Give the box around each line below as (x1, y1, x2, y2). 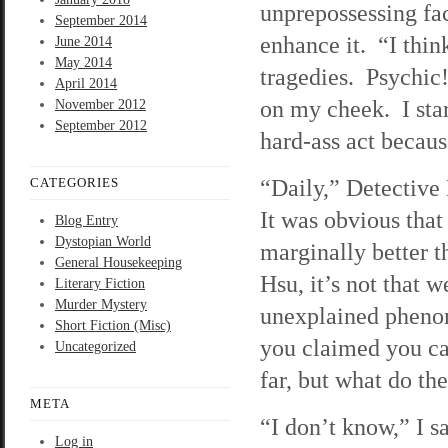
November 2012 (55, 97, 146, 112)
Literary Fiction (55, 276, 145, 291)
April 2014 (55, 76, 117, 91)
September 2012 (55, 118, 147, 133)
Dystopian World (55, 234, 151, 249)
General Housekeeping (55, 255, 182, 270)
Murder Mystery (55, 297, 147, 312)
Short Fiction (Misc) (55, 318, 171, 333)
